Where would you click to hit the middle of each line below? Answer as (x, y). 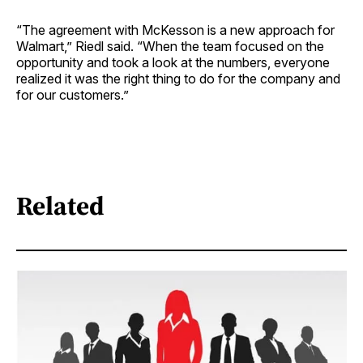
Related (60, 205)
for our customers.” (73, 95)
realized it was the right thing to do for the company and (178, 79)
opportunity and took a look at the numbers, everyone (173, 63)
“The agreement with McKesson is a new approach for (175, 30)
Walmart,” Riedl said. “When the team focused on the (170, 47)
